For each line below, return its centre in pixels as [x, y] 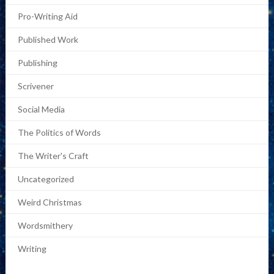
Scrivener [35, 86]
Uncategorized [46, 179]
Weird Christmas [50, 202]
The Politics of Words [59, 132]
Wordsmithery [45, 225]
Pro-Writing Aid [47, 16]
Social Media [41, 109]
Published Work [48, 39]
